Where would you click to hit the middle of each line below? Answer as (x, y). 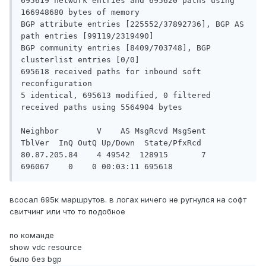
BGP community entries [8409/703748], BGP (116, 48)
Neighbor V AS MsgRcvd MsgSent (118, 131)
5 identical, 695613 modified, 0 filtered (116, 96)
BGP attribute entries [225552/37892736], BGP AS (132, 24)
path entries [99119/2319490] (87, 36)
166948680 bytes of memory (80, 12)
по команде (32, 235)
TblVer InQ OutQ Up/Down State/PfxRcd (111, 143)
